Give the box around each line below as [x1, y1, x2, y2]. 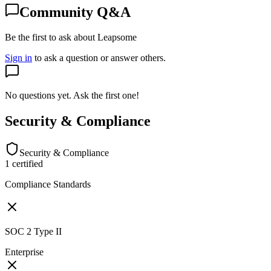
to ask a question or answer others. [34, 53, 166, 64]
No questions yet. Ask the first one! [5, 90, 139, 101]
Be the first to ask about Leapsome [5, 32, 137, 43]
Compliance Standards [5, 179, 91, 190]
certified [10, 158, 43, 169]
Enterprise [5, 247, 44, 258]
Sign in [5, 53, 32, 64]
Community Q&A [19, 4, 131, 20]
